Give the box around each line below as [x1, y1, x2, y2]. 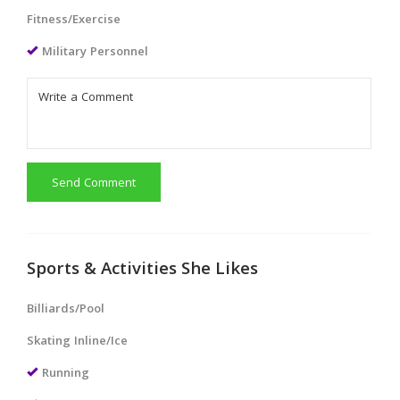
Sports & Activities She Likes [27, 255, 258, 285]
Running [42, 363, 89, 384]
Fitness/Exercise [27, 10, 121, 30]
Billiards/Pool [27, 299, 104, 320]
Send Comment [52, 173, 136, 194]
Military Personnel [42, 42, 148, 62]
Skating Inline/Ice [27, 331, 128, 352]
